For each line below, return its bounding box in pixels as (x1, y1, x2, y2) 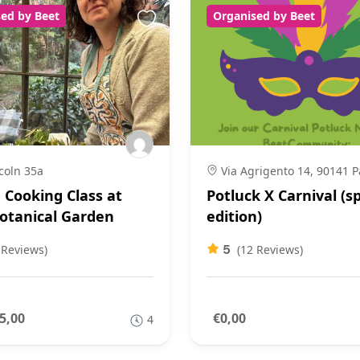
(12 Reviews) (237, 242, 303, 257)
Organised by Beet (213, 8, 315, 23)
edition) (207, 207, 262, 226)
